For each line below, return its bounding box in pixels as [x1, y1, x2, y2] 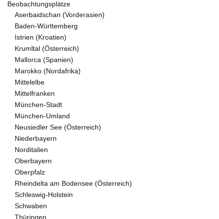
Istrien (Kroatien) [15, 33, 66, 41]
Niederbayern [15, 134, 57, 142]
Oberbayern [15, 156, 52, 165]
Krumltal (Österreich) [15, 44, 79, 52]
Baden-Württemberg [15, 22, 78, 30]
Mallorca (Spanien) [15, 55, 73, 64]
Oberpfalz [15, 168, 45, 176]
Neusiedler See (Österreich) [15, 123, 101, 131]
